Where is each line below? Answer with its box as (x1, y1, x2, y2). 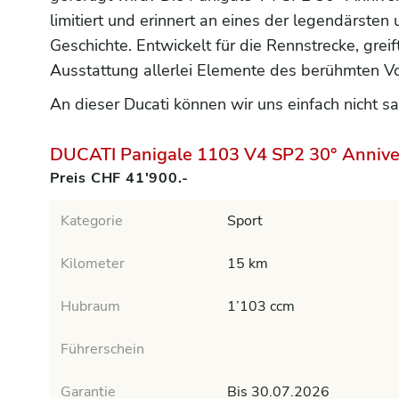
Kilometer (61, 254, 125, 273)
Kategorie (61, 211, 123, 231)
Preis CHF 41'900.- (50, 168, 189, 188)
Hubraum (61, 297, 120, 316)
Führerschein (61, 339, 144, 359)
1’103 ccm (227, 297, 296, 316)
